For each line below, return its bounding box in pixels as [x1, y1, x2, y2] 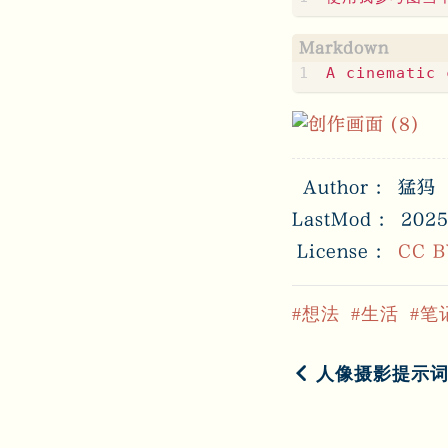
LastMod [292, 208, 372, 230]
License [297, 240, 369, 262]
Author [303, 176, 369, 198]
